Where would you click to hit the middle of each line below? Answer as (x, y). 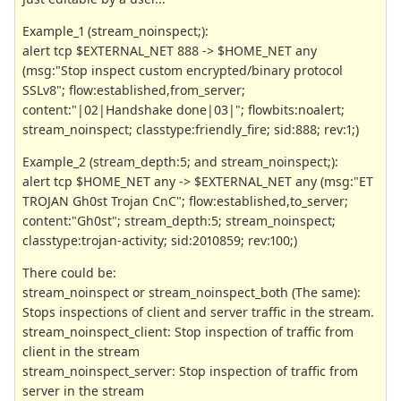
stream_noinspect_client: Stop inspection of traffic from (188, 331)
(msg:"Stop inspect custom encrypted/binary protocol (183, 70)
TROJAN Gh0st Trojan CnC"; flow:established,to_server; (185, 200)
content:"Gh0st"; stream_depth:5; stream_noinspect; (179, 220)
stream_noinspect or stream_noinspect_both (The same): (192, 292)
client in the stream (81, 351)
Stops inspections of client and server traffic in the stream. (198, 311)
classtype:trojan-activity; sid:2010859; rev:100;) (160, 240)
